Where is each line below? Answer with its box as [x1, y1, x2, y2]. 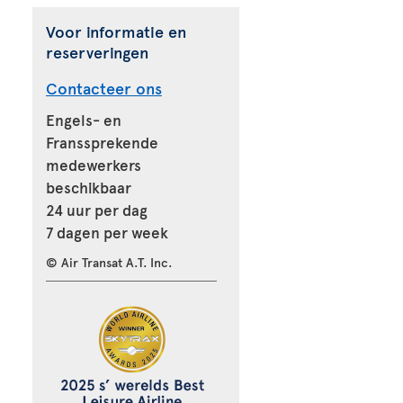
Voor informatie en [46, 20, 186, 42]
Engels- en [46, 109, 121, 130]
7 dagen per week [46, 221, 168, 243]
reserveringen [46, 40, 148, 63]
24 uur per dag [46, 199, 148, 220]
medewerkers [46, 154, 141, 175]
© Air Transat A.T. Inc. [46, 254, 172, 271]
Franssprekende [46, 131, 158, 153]
